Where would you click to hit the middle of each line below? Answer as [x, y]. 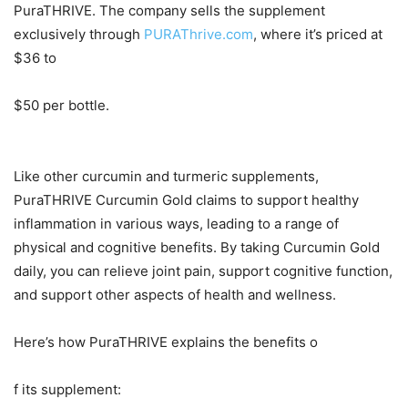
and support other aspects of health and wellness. [175, 295]
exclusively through [79, 35]
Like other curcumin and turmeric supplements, [166, 177]
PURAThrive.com [199, 35]
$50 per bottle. [61, 106]
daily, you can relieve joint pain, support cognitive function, [203, 271]
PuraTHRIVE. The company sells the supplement [169, 11]
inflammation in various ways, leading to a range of [176, 224]
